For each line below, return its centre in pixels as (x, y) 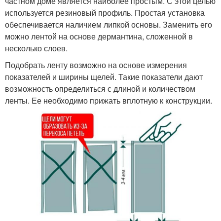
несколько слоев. (36, 48)
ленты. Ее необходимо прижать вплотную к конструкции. (109, 101)
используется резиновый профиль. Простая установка (105, 13)
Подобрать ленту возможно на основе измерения (96, 65)
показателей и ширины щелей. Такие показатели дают (104, 77)
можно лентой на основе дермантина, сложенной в (99, 37)
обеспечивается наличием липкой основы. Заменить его (109, 25)
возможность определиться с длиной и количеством (100, 89)
